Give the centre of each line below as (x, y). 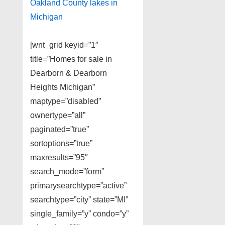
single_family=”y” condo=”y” (79, 214)
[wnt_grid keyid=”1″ (64, 45)
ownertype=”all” (58, 116)
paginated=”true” (60, 130)
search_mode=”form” (67, 172)
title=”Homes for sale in (71, 59)
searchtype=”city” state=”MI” (79, 200)
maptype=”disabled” (66, 101)
